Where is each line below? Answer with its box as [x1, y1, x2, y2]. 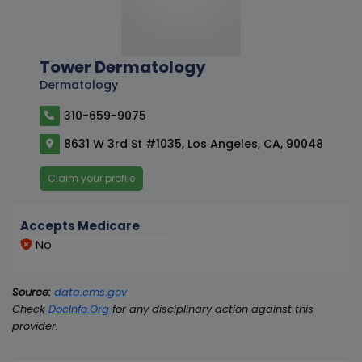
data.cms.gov [54, 284, 127, 300]
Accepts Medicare [20, 217, 140, 234]
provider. [12, 318, 58, 334]
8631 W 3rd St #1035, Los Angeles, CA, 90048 [63, 135, 323, 152]
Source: [12, 284, 51, 300]
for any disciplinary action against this [109, 301, 314, 317]
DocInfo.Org [48, 301, 109, 317]
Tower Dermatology [39, 55, 206, 78]
